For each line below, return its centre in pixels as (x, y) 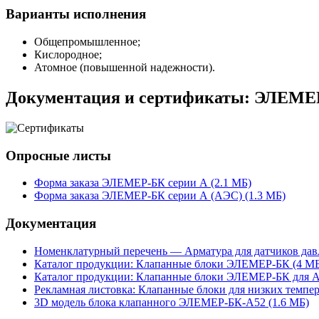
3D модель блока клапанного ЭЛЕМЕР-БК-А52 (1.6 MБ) (172, 302)
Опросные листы (58, 155)
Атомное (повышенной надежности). (125, 68)
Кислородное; (68, 55)
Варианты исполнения (76, 14)
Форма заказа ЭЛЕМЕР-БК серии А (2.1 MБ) (143, 183)
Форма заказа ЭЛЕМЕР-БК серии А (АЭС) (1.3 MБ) (160, 196)
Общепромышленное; (87, 42)
